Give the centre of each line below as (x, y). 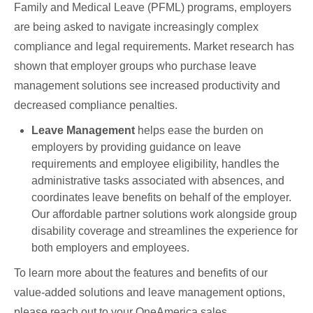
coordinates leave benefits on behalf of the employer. (161, 198)
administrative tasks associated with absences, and (158, 181)
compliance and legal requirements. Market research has (154, 47)
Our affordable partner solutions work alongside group (164, 214)
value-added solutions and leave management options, (150, 293)
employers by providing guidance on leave (136, 147)
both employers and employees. (110, 248)
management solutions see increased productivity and (147, 86)
